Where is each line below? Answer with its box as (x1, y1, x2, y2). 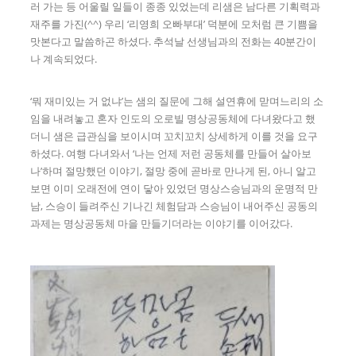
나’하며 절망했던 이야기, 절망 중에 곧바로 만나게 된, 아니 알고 (30, 164, 317, 179)
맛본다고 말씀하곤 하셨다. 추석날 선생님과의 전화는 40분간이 (30, 33, 317, 48)
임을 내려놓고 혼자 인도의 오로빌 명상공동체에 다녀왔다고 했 (30, 111, 316, 126)
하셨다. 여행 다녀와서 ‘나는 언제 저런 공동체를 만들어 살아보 (30, 146, 312, 161)
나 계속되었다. (30, 51, 98, 66)
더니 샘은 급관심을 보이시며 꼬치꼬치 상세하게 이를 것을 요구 (30, 129, 319, 144)
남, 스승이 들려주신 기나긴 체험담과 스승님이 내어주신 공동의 (30, 199, 319, 214)
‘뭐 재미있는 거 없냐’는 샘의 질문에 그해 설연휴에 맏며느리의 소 (30, 94, 324, 109)
